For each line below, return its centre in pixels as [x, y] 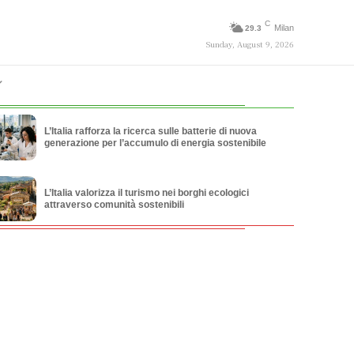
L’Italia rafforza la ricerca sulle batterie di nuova [150, 132]
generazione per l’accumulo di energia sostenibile [155, 143]
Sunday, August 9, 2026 [250, 43]
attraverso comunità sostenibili [114, 204]
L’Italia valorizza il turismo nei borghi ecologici [146, 192]
